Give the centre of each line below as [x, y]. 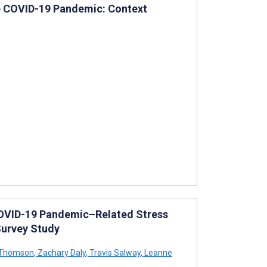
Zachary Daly [61, 252]
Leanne [157, 252]
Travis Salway [114, 252]
